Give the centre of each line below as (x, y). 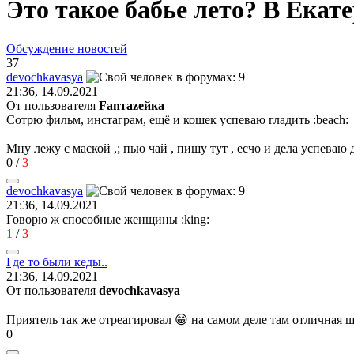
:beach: (331, 119)
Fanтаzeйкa (132, 105)
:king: (195, 219)
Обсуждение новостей (67, 48)
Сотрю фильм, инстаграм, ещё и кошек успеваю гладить (160, 119)
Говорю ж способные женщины (94, 219)
